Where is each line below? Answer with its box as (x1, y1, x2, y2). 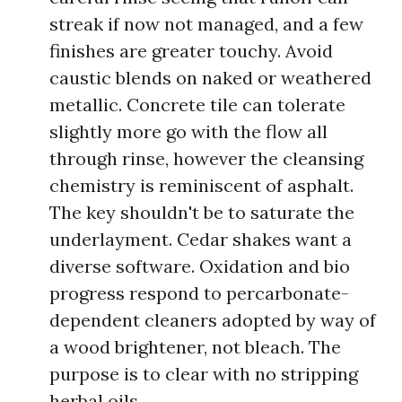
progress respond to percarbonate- (49, 282, 349, 304)
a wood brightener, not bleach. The (49, 336, 341, 358)
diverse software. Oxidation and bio (49, 255, 350, 277)
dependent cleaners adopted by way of (49, 309, 376, 331)
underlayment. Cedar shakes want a (49, 228, 352, 250)
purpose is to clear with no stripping (49, 363, 358, 385)
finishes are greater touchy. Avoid (49, 39, 333, 62)
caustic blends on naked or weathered (49, 66, 371, 89)
